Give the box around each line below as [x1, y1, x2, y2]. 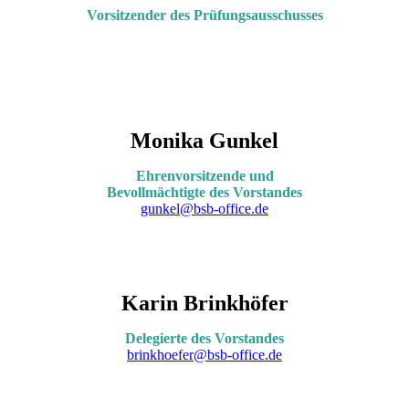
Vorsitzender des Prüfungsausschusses [86, 6, 323, 23]
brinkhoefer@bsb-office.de [127, 346, 282, 362]
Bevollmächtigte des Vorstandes [107, 184, 302, 200]
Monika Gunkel [131, 128, 278, 152]
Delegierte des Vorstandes [125, 330, 284, 346]
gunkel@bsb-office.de [141, 200, 268, 216]
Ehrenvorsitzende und [135, 167, 274, 184]
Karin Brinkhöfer [121, 290, 288, 315]
